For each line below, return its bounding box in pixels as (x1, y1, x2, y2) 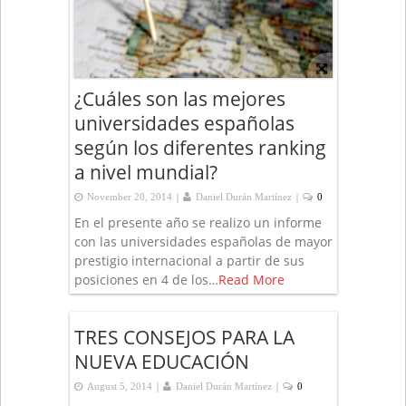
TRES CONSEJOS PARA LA (73, 324, 295, 350)
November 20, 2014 (86, 191, 172, 202)
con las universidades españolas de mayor (73, 232, 333, 250)
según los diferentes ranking (73, 134, 326, 160)
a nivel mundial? (73, 159, 217, 185)
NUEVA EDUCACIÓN (73, 348, 249, 374)
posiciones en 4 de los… (73, 270, 218, 288)
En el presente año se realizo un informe (73, 213, 322, 231)
